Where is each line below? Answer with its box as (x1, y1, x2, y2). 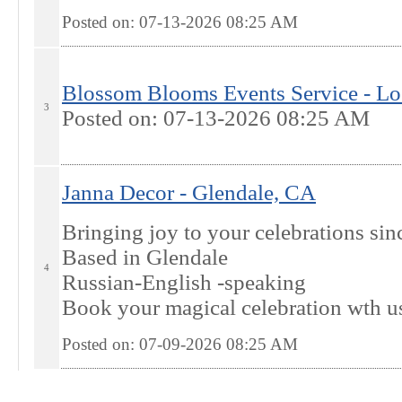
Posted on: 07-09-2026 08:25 (62, 335, 270, 354)
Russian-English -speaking (62, 270, 306, 294)
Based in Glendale (62, 245, 228, 269)
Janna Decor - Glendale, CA (62, 180, 316, 205)
